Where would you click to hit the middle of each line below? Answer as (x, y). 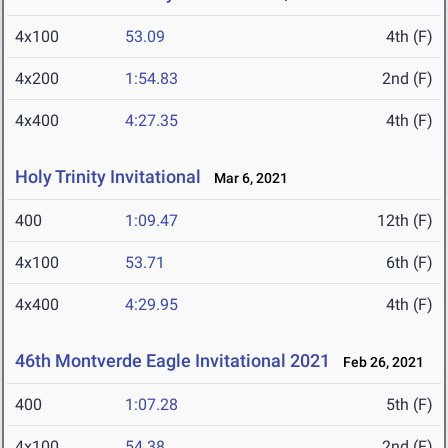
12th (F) (405, 221)
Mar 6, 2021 (246, 178)
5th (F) (409, 405)
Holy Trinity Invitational (108, 177)
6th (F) (409, 263)
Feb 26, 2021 (379, 362)
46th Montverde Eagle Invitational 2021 (172, 361)
